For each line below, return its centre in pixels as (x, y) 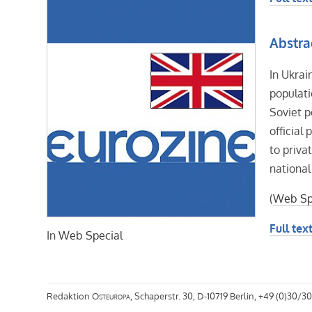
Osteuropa (111, 296)
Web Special (91, 235)
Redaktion (70, 296)
